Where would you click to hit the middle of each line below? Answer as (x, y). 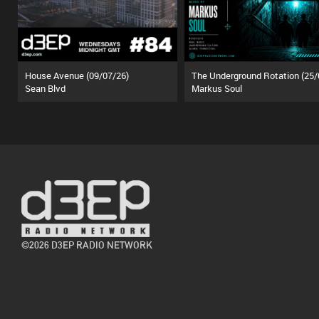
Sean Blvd (45, 88)
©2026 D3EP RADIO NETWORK (87, 245)
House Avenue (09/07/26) (77, 75)
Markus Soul (216, 88)
